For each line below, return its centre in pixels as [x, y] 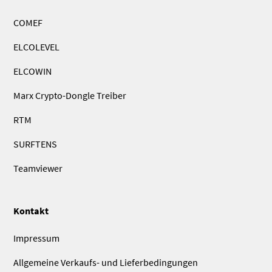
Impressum [37, 238]
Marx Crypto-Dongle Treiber [70, 95]
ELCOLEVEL [37, 47]
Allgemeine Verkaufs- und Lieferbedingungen [106, 262]
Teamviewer [38, 168]
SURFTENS [36, 144]
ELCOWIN [33, 71]
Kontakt [31, 211]
